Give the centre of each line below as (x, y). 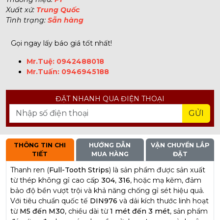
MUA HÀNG (110, 154)
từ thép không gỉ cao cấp (56, 180)
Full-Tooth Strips (79, 170)
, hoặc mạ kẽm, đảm (166, 180)
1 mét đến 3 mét (140, 211)
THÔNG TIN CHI (40, 145)
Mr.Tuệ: (41, 61)
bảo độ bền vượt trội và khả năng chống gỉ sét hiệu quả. (107, 191)
